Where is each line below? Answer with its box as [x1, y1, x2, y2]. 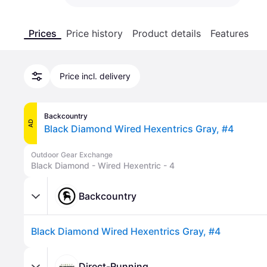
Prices [29, 27, 57, 39]
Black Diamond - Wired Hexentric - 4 [31, 160, 175, 170]
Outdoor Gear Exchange [31, 150, 113, 159]
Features [210, 27, 249, 39]
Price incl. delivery [60, 71, 131, 81]
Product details [132, 27, 201, 39]
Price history [66, 27, 123, 39]
